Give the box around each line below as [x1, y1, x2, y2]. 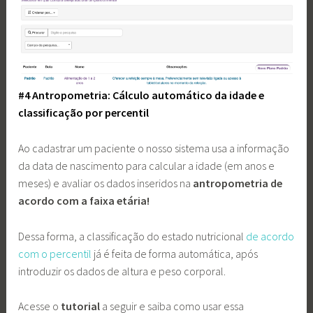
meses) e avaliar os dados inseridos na [18, 176, 194, 191]
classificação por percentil [18, 105, 150, 120]
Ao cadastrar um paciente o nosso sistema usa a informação [18, 141, 290, 156]
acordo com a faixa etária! [18, 194, 150, 208]
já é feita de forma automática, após [92, 246, 259, 261]
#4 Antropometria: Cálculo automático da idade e [18, 88, 265, 103]
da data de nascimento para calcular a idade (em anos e [18, 159, 275, 173]
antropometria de [193, 176, 283, 191]
